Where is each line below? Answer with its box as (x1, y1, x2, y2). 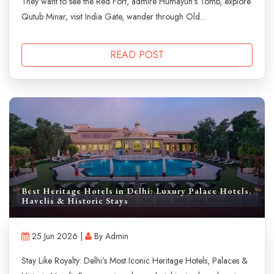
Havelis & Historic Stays (21, 195, 128, 207)
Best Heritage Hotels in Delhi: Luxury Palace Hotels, (21, 185, 251, 197)
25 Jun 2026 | (29, 230, 85, 243)
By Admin (92, 230, 128, 243)
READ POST (110, 48, 164, 62)
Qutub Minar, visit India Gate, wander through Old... (21, 10, 206, 23)
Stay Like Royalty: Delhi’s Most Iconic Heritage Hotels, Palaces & (21, 254, 248, 267)
